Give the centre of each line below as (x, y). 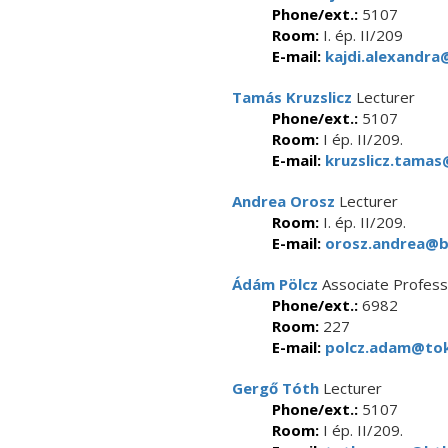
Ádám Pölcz (275, 284)
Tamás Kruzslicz (292, 97)
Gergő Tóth (275, 388)
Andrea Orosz (283, 201)
